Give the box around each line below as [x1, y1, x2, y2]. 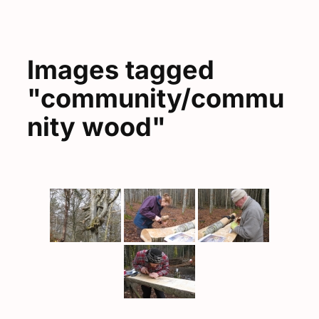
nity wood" [27, 111, 166, 143]
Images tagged [27, 54, 214, 86]
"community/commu [27, 83, 284, 115]
